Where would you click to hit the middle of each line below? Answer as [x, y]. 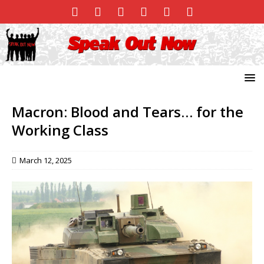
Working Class [60, 130]
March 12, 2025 [46, 160]
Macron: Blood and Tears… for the [128, 111]
